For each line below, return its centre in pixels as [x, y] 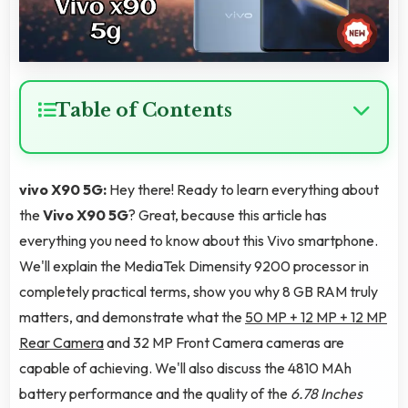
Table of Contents [144, 111]
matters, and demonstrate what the [132, 317]
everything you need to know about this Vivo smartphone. [199, 241]
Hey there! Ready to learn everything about [244, 190]
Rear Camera [61, 343]
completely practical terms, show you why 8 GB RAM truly [199, 292]
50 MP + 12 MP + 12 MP [316, 317]
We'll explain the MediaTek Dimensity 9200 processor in [194, 266]
